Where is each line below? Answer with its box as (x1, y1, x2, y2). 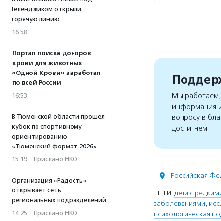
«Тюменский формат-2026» (12, 143, 97, 150)
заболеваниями (154, 199, 205, 208)
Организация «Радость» (12, 177, 86, 184)
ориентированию (12, 133, 67, 140)
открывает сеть (12, 186, 61, 194)
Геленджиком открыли (12, 5, 81, 13)
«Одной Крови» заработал (12, 69, 101, 77)
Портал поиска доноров (12, 49, 91, 57)
